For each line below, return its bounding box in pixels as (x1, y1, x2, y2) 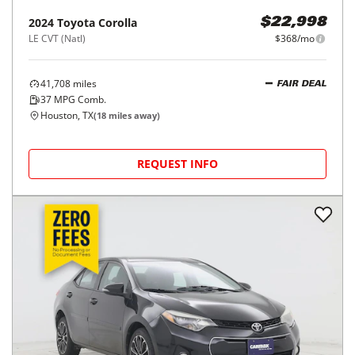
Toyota (57, 261, 95, 277)
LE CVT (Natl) (29, 278, 86, 292)
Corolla (98, 261, 137, 277)
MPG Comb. (52, 339, 106, 353)
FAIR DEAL (277, 326, 326, 335)
